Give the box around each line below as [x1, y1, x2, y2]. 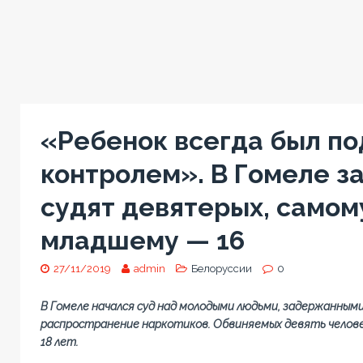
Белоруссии [190, 262, 252, 275]
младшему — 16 [40, 224, 245, 255]
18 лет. [40, 335, 79, 348]
